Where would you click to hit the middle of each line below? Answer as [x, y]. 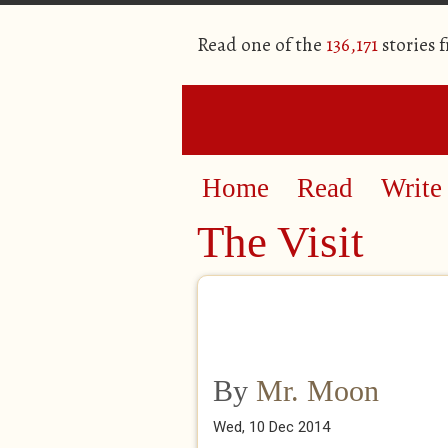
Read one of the [261, 45]
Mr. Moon [317, 390]
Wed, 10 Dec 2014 [271, 427]
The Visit [280, 242]
